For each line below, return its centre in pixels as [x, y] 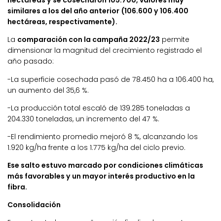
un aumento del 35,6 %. [48, 90]
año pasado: [31, 61]
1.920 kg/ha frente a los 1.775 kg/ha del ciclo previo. [96, 147]
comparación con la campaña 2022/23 [89, 40]
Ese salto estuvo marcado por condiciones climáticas [105, 165]
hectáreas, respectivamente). [62, 22]
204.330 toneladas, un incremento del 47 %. [83, 119]
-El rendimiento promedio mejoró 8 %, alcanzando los [103, 136]
